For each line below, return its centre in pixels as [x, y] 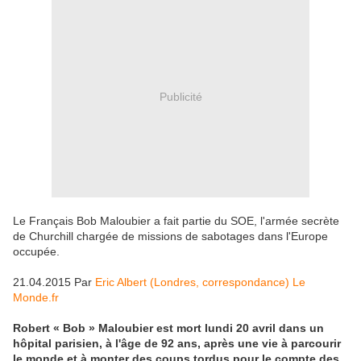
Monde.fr [36, 298]
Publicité [180, 96]
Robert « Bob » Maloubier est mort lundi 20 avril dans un [168, 328]
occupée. [36, 252]
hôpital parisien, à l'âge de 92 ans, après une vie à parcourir [177, 344]
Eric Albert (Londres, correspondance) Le [200, 282]
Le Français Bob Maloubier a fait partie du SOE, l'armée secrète [176, 221]
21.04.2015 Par [54, 282]
